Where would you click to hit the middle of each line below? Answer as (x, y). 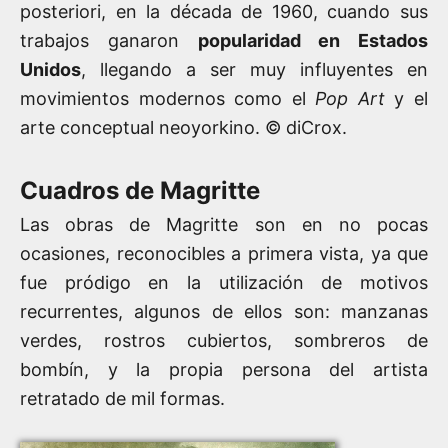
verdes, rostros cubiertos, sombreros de (224, 340)
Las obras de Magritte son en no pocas (224, 224)
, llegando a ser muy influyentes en (254, 69)
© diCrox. (306, 127)
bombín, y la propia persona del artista (224, 369)
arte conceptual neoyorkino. (142, 127)
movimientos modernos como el (168, 98)
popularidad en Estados (312, 40)
